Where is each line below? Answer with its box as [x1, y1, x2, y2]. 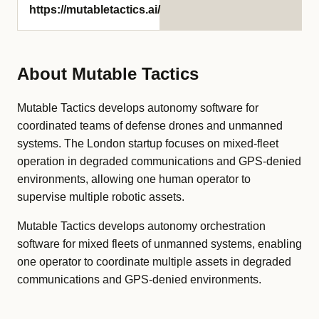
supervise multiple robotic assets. [17, 191, 184, 203]
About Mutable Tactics [17, 64, 199, 83]
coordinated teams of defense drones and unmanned [17, 120, 283, 132]
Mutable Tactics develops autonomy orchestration [17, 220, 266, 232]
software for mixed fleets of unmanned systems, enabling [17, 238, 302, 250]
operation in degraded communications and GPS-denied [17, 155, 301, 167]
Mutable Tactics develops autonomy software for [17, 102, 258, 114]
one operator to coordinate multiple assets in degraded [17, 256, 291, 268]
